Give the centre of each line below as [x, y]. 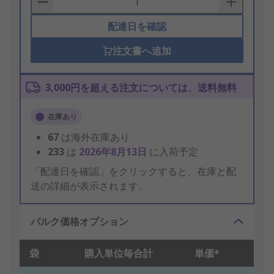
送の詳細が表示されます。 [89, 186]
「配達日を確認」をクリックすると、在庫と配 [133, 172]
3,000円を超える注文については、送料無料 [141, 88]
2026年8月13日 [114, 152]
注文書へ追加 [142, 51]
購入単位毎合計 [119, 254]
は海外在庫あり [95, 137]
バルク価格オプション [80, 222]
